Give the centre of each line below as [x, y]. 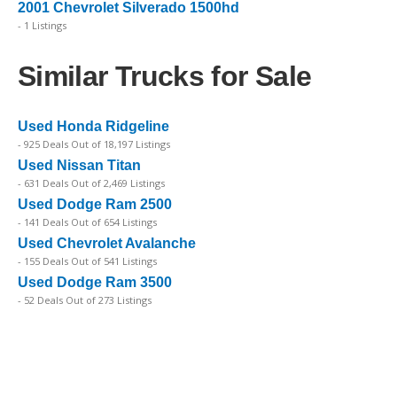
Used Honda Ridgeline [93, 126]
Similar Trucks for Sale [165, 76]
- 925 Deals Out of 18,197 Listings [94, 144]
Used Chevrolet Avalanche [107, 243]
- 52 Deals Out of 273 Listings [85, 300]
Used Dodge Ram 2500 [95, 204]
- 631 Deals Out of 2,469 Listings [91, 183]
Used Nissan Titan [79, 165]
